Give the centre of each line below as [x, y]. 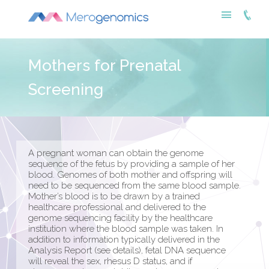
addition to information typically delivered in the [124, 239]
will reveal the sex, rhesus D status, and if [110, 261]
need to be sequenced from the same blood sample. [134, 185]
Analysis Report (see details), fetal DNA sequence [127, 250]
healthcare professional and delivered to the [117, 207]
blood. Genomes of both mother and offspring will [130, 174]
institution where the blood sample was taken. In [125, 228]
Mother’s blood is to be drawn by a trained [114, 196]
